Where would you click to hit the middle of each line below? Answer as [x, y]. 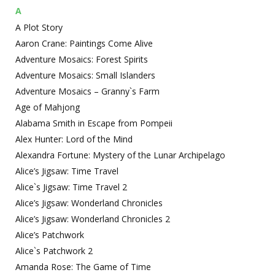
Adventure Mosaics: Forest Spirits [82, 59]
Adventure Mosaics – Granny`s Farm [87, 91]
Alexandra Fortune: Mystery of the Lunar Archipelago [120, 155]
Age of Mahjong [48, 107]
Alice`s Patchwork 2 [54, 251]
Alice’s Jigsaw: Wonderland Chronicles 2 [93, 219]
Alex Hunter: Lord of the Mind [74, 139]
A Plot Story [39, 27]
